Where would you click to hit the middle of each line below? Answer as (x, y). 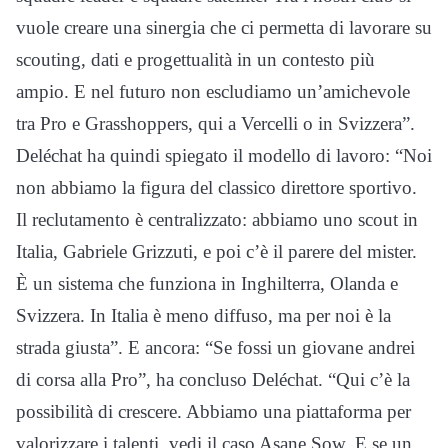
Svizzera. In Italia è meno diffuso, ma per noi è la (203, 315)
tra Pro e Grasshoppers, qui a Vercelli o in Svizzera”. (215, 123)
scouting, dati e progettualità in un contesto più (195, 59)
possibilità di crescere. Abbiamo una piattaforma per (213, 411)
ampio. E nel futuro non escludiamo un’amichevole (213, 91)
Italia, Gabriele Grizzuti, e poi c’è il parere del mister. (216, 251)
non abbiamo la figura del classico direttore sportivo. (216, 187)
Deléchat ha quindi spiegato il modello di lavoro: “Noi (224, 155)
